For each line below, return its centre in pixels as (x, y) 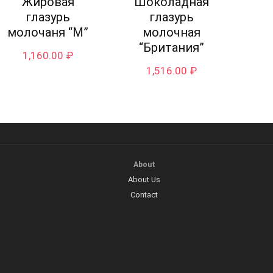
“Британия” (171, 48)
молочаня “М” (48, 33)
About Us (144, 180)
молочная (171, 33)
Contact (144, 195)
